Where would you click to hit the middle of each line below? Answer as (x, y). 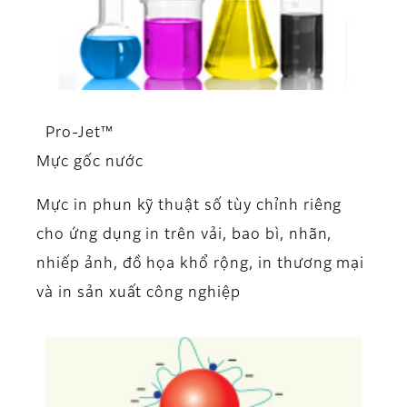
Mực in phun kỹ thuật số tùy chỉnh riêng (189, 207)
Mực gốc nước (90, 163)
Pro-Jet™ (75, 134)
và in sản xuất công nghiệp (139, 294)
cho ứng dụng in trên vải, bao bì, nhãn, (184, 236)
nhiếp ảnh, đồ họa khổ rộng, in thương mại (201, 265)
